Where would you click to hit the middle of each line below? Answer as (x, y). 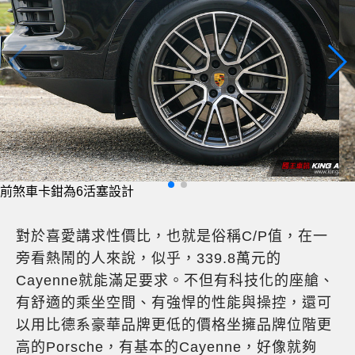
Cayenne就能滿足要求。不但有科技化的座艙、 (175, 280)
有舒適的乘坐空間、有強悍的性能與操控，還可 (174, 302)
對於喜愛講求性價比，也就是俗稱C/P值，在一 (172, 236)
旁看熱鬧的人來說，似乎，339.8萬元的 (149, 258)
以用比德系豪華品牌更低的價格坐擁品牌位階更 (174, 324)
